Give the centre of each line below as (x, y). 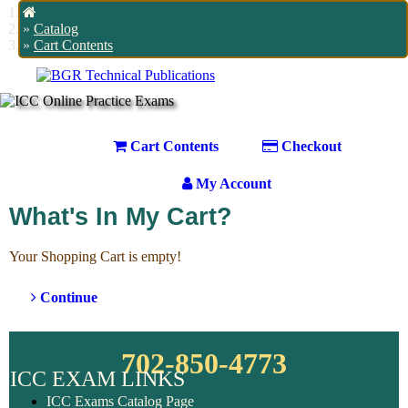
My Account (232, 183)
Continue (67, 298)
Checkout (309, 146)
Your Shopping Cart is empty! (95, 256)
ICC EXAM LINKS (97, 378)
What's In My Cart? (121, 217)
